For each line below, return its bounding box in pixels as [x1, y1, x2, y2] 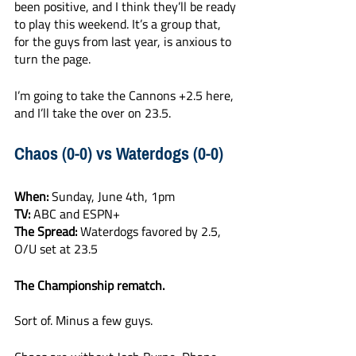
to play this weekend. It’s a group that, [14, 14, 224, 33]
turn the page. [14, 49, 94, 68]
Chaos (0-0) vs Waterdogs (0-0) [14, 137, 223, 170]
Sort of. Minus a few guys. [14, 311, 156, 330]
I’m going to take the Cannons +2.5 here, [14, 86, 237, 105]
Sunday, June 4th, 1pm [52, 187, 178, 206]
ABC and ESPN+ [30, 204, 120, 223]
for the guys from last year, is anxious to [14, 32, 234, 51]
